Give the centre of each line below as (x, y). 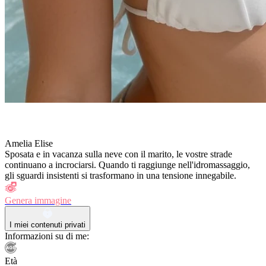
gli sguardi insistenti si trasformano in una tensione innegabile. (121, 175)
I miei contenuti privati (47, 224)
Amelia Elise (29, 143)
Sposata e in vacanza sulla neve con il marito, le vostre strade (118, 154)
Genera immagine (38, 200)
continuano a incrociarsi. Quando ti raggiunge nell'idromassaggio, (127, 164)
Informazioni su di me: (47, 236)
